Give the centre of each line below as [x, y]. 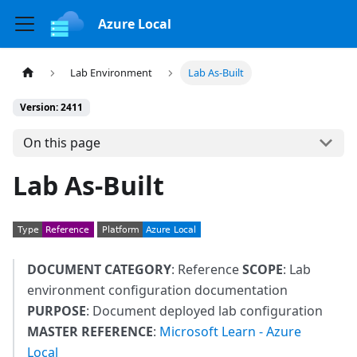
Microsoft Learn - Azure [230, 331]
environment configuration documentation [157, 290]
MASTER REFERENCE [90, 331]
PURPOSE [57, 310]
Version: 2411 [51, 108]
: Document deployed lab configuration [204, 310]
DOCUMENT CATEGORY [99, 269]
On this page [61, 143]
